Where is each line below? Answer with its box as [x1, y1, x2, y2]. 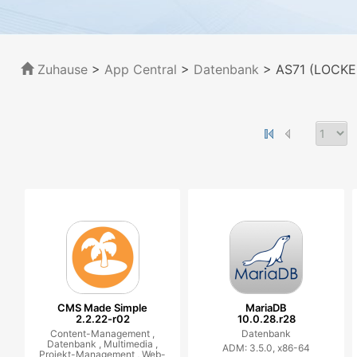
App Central [104, 61, 177, 77]
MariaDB [245, 301, 288, 314]
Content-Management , [50, 328, 155, 339]
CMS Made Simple [57, 301, 148, 314]
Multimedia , [104, 338, 159, 350]
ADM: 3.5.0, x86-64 [222, 342, 311, 354]
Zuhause [33, 61, 88, 77]
